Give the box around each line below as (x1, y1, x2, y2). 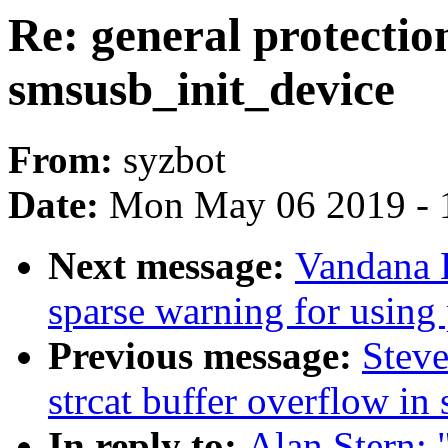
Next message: (48, 244, 295, 288)
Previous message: (48, 334, 362, 378)
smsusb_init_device (8, 63, 395, 115)
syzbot (123, 138, 226, 182)
